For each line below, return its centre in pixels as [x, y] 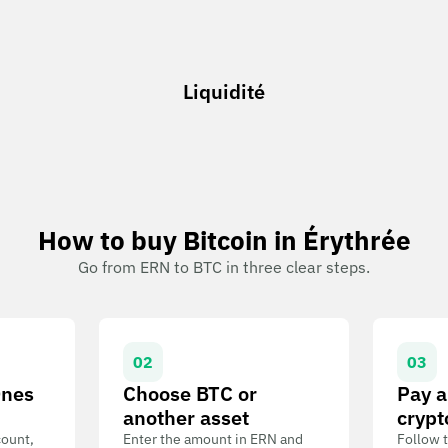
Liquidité [224, 91]
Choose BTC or [190, 393]
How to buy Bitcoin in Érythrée [224, 240]
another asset [186, 417]
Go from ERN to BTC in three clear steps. [224, 267]
